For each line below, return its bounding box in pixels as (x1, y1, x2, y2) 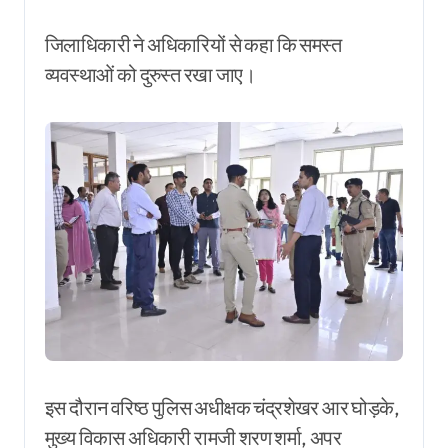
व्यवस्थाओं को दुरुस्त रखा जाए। (45, 62, 255, 88)
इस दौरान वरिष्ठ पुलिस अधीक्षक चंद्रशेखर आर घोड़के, (45, 395, 399, 421)
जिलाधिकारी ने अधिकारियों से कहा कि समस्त (45, 32, 341, 58)
